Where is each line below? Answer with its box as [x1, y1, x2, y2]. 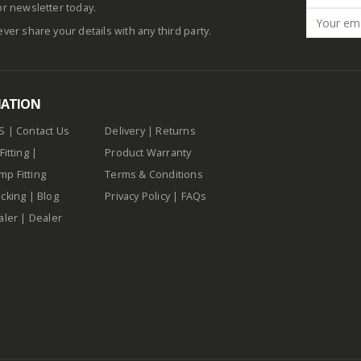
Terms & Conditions [105, 168, 203, 182]
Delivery [105, 124, 145, 139]
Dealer [28, 211, 62, 226]
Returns [156, 124, 196, 139]
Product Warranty [105, 146, 194, 160]
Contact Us [15, 124, 69, 139]
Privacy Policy [105, 189, 170, 204]
